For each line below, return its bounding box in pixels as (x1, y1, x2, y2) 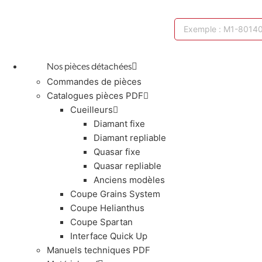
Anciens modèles (94, 174, 165, 185)
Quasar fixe (94, 146, 140, 157)
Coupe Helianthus (70, 202, 144, 213)
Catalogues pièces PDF (47, 89, 143, 101)
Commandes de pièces (47, 75, 142, 87)
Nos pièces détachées (47, 62, 132, 72)
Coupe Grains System (70, 188, 160, 199)
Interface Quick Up (70, 230, 147, 242)
